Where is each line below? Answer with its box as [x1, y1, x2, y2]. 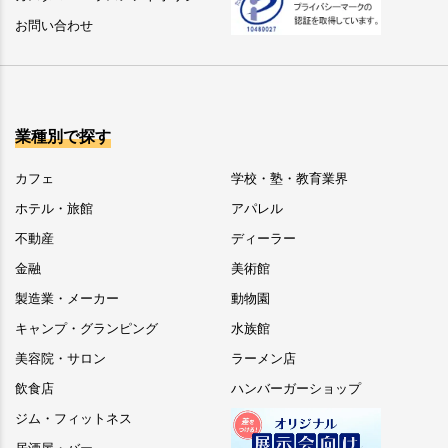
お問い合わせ [15, 18, 93, 34]
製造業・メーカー [15, 291, 119, 307]
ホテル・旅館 [15, 201, 93, 217]
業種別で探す [15, 128, 111, 146]
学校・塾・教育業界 [231, 171, 348, 187]
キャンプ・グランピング [15, 321, 158, 337]
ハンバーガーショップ [231, 381, 361, 397]
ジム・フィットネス [15, 411, 132, 427]
